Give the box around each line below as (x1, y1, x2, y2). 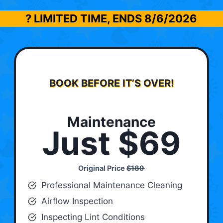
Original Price (78, 164, 127, 173)
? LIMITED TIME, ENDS (25, 12, 145, 25)
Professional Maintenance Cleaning (41, 180, 182, 191)
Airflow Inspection (41, 196, 113, 207)
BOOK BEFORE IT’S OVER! (49, 77, 174, 90)
